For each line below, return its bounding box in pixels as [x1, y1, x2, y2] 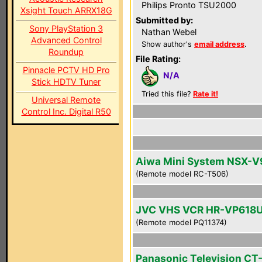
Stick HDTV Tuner [32, 77, 101, 87]
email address [194, 40, 244, 49]
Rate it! [193, 89, 218, 98]
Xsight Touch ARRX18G [20, 5, 112, 15]
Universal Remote [32, 95, 101, 105]
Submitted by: [136, 15, 193, 25]
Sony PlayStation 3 [29, 23, 103, 33]
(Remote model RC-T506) [136, 169, 229, 178]
